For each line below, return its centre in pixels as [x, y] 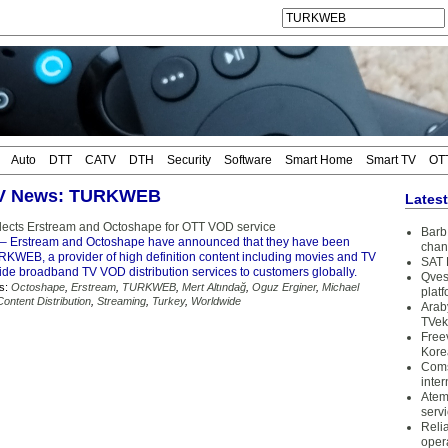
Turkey [168, 301]
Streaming [121, 301]
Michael [340, 287]
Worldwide [216, 301]
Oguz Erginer [284, 287]
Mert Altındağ [214, 287]
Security [189, 160]
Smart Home [319, 160]
